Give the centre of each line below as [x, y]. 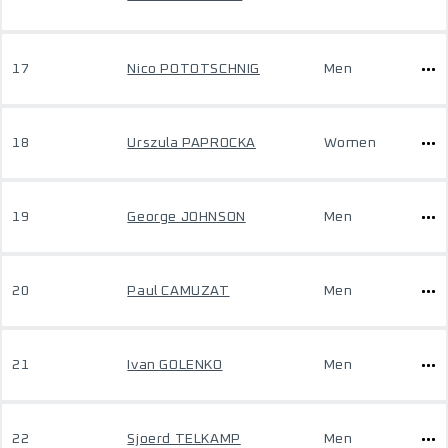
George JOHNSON [186, 217]
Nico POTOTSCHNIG [193, 69]
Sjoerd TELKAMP [184, 439]
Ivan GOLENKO [175, 365]
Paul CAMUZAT [178, 291]
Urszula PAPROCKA [191, 143]
